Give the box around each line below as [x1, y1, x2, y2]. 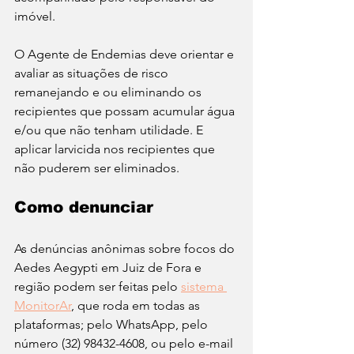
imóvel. [14, 9, 58, 24]
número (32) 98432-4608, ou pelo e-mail [14, 336, 236, 352]
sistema [181, 279, 227, 295]
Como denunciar [14, 198, 153, 217]
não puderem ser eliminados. [14, 160, 179, 176]
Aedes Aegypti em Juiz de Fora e [14, 260, 205, 276]
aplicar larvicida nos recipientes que [14, 141, 218, 157]
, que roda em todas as [71, 298, 203, 314]
